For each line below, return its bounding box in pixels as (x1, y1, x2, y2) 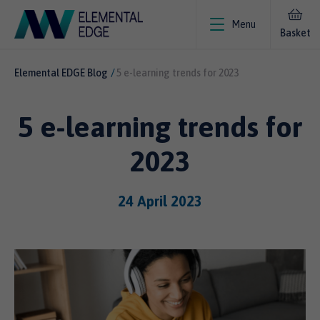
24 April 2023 (118, 193, 202, 209)
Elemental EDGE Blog (14, 67, 108, 79)
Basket (279, 27, 311, 39)
